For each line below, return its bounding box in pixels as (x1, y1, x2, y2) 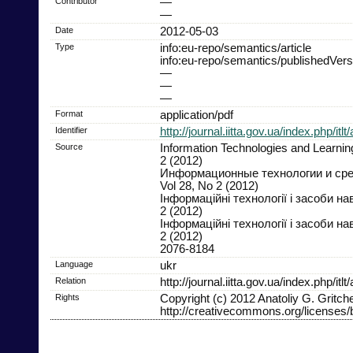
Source (54, 141, 83, 151)
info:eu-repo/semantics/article (159, 41, 311, 54)
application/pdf (159, 108, 233, 121)
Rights (54, 292, 80, 302)
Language (54, 258, 93, 269)
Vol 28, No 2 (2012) (159, 179, 258, 192)
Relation (54, 275, 86, 285)
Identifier (54, 124, 87, 135)
